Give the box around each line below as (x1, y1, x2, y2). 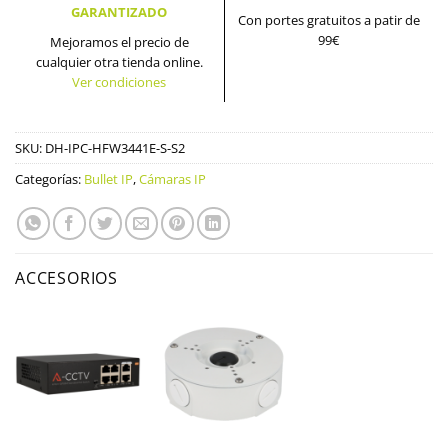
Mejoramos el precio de (49, 33, 189, 52)
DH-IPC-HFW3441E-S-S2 (45, 139, 185, 158)
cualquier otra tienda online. (35, 53, 203, 72)
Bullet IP (84, 170, 133, 189)
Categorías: (15, 170, 84, 189)
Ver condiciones (72, 73, 167, 92)
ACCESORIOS (15, 267, 118, 289)
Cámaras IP (139, 170, 206, 189)
